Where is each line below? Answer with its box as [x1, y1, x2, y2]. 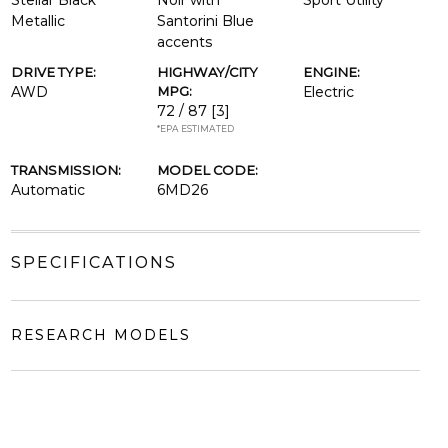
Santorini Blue [156, 12, 254, 30]
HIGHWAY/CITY [156, 64, 258, 80]
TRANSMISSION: [10, 162, 121, 178]
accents [156, 33, 212, 51]
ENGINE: [303, 64, 361, 80]
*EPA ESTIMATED [156, 123, 234, 134]
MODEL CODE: [156, 162, 258, 178]
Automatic [10, 181, 85, 199]
